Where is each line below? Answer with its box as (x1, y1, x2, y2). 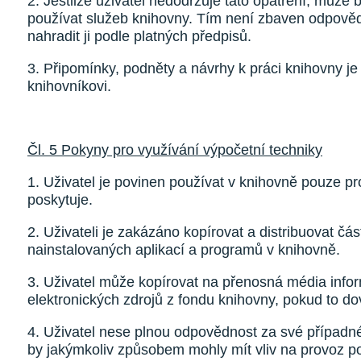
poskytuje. (27, 192, 93, 208)
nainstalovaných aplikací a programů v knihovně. (27, 242, 340, 258)
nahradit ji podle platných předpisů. (27, 28, 251, 44)
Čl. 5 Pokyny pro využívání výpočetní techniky (27, 142, 322, 158)
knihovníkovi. (27, 78, 111, 94)
